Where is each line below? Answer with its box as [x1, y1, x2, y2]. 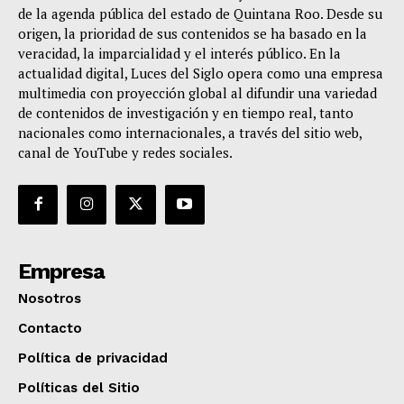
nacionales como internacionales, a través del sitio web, [18, 123, 362, 142]
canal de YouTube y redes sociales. [18, 142, 233, 161]
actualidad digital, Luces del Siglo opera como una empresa [18, 63, 383, 82]
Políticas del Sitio [18, 379, 140, 396]
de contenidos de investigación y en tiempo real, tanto [18, 103, 353, 122]
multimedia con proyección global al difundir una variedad [18, 83, 377, 102]
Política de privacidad [18, 349, 168, 366]
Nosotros [18, 289, 81, 307]
